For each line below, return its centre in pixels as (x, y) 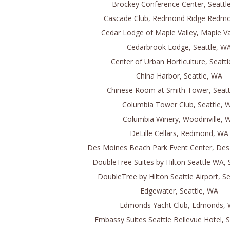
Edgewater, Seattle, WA (179, 191)
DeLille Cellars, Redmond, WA (179, 133)
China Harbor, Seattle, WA (179, 76)
